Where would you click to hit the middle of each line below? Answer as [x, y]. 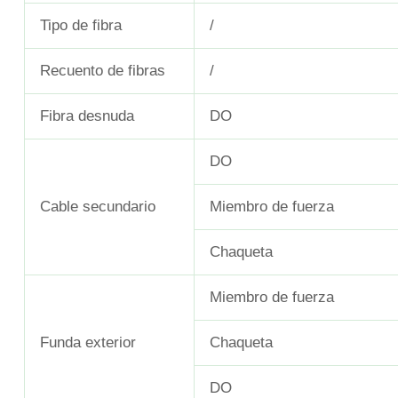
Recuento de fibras [103, 71]
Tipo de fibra [81, 26]
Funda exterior [88, 343]
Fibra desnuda [87, 116]
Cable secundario [98, 207]
